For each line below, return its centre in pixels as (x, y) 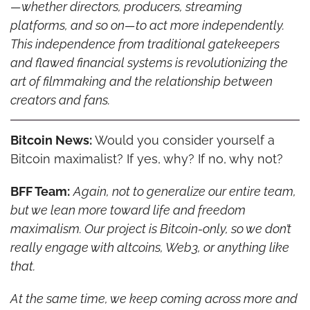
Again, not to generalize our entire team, (184, 191)
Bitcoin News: (51, 140)
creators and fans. (60, 100)
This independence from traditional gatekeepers (145, 44)
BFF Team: (40, 191)
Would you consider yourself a (183, 140)
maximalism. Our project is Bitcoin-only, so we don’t (151, 228)
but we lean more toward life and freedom (128, 210)
